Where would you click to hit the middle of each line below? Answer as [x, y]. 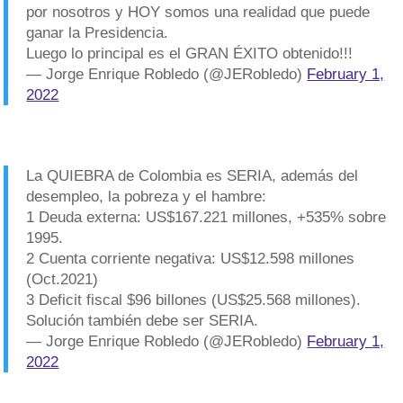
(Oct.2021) [63, 279]
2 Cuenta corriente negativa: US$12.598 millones [191, 259]
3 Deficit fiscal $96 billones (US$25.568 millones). [194, 300]
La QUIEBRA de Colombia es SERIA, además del [193, 176]
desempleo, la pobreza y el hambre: [147, 197]
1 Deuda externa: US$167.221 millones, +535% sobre [206, 217]
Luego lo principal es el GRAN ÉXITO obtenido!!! [190, 54]
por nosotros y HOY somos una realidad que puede [198, 12]
